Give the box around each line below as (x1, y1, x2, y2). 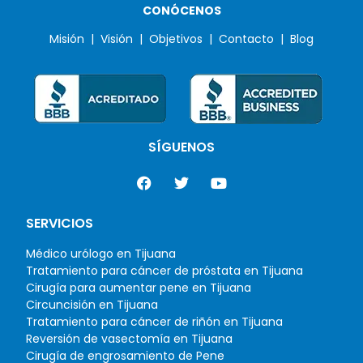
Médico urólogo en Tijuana (26, 245, 176, 262)
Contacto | (219, 31, 290, 48)
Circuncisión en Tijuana (26, 296, 158, 313)
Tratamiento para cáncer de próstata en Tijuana (26, 262, 303, 279)
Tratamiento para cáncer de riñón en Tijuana (26, 313, 283, 330)
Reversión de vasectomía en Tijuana (26, 330, 233, 347)
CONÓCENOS (142, 2, 221, 19)
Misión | (49, 31, 100, 48)
